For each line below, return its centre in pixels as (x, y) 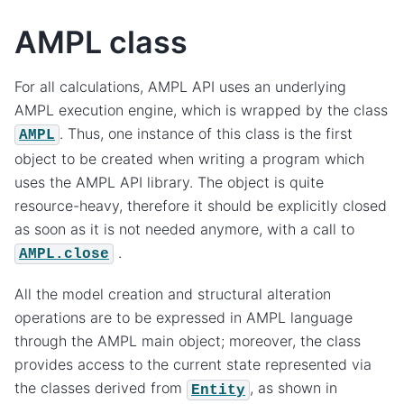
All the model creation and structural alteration (173, 294)
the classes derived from (101, 388)
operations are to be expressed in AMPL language (184, 318)
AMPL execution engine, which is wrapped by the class (201, 110)
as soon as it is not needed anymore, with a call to (184, 229)
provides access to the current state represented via (193, 365)
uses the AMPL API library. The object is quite (169, 182)
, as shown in (294, 388)
